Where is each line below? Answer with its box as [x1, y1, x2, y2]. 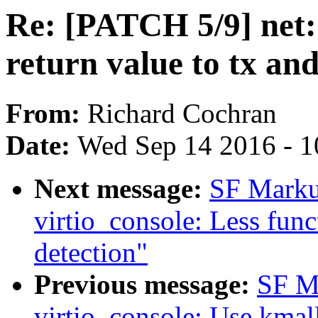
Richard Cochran [87, 98, 277, 129]
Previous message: [34, 269, 257, 300]
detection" [34, 237, 148, 268]
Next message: [34, 173, 209, 204]
